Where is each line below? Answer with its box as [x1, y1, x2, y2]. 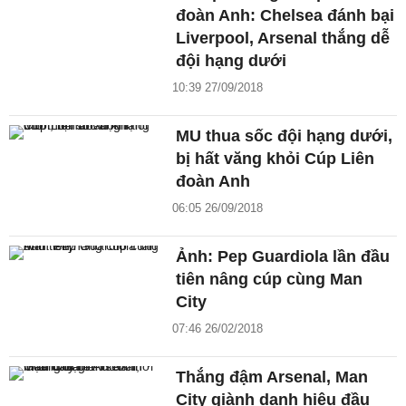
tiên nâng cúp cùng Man [176, 269, 363, 288]
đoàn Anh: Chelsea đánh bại [176, 5, 395, 24]
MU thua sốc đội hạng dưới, [176, 126, 393, 145]
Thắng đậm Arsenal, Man [176, 367, 369, 386]
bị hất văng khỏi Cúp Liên [176, 149, 375, 168]
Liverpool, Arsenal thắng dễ [176, 28, 391, 47]
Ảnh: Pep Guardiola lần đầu [176, 246, 391, 266]
